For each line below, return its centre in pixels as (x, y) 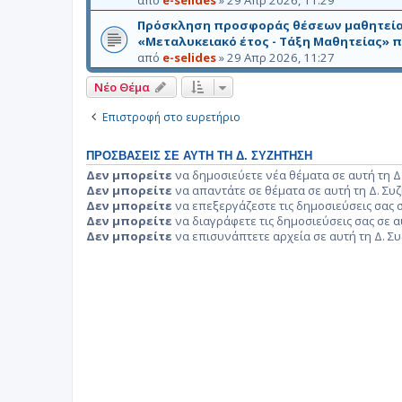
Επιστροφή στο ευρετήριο (171, 117)
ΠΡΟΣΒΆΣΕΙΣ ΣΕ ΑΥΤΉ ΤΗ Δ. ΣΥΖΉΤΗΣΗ (199, 156)
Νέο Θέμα (122, 87)
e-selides (189, 57)
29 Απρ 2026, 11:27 (281, 57)
